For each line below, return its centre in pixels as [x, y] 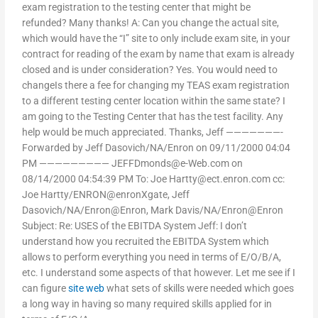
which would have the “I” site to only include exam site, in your [157, 39]
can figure [45, 289]
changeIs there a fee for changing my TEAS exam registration [156, 86]
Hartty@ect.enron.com [220, 179]
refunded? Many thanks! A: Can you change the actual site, [151, 23]
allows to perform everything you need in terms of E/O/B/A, [152, 257]
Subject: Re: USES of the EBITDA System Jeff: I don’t [135, 226]
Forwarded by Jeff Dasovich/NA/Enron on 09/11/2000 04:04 [157, 148]
